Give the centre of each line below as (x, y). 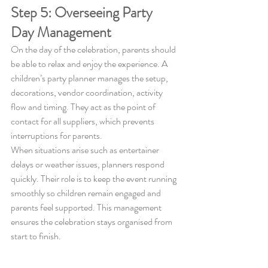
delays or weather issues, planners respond (89, 164)
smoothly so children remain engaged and (87, 193)
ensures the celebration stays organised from (92, 221)
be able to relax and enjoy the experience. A (90, 63)
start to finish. (36, 236)
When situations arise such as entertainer (86, 150)
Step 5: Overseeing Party (83, 12)
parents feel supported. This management (87, 207)
